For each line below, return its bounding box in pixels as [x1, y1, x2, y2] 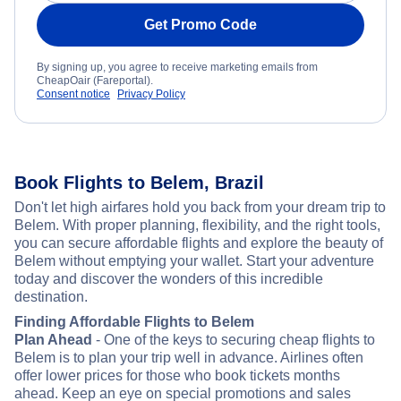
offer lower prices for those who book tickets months [14, 368, 340, 384]
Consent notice [37, 88, 110, 101]
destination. [14, 289, 88, 305]
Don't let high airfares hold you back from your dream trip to [14, 200, 386, 216]
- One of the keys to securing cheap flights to [92, 332, 375, 348]
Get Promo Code [144, 17, 257, 33]
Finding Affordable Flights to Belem [14, 314, 254, 330]
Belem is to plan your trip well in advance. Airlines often [14, 350, 363, 366]
